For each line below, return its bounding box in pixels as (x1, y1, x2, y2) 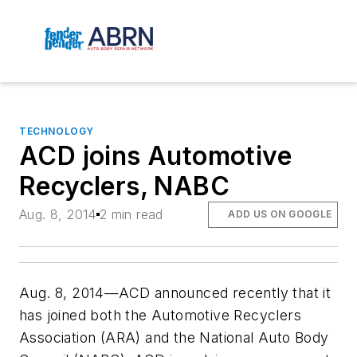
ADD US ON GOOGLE (228, 208, 332, 221)
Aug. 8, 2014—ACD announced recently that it (19, 284, 331, 301)
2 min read (99, 206, 163, 223)
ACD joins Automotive (19, 140, 292, 172)
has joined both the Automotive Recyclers (19, 306, 301, 324)
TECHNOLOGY (19, 125, 94, 138)
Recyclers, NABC (19, 171, 229, 202)
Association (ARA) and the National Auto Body (19, 328, 329, 346)
